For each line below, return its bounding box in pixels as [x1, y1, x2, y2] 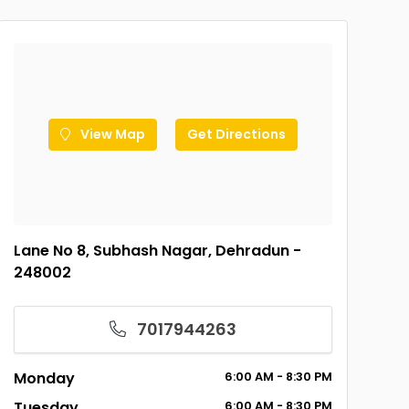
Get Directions [186, 124, 286, 143]
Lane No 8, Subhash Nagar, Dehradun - [13, 240, 301, 261]
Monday [13, 368, 75, 389]
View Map [77, 124, 145, 143]
